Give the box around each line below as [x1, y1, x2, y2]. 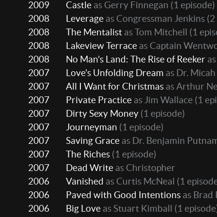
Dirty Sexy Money [66, 108, 139, 119]
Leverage [66, 13, 104, 24]
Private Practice [66, 94, 132, 106]
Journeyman [66, 122, 117, 133]
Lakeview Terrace [66, 40, 137, 51]
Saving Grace [66, 135, 120, 146]
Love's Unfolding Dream [66, 67, 164, 78]
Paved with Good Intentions [66, 189, 181, 201]
